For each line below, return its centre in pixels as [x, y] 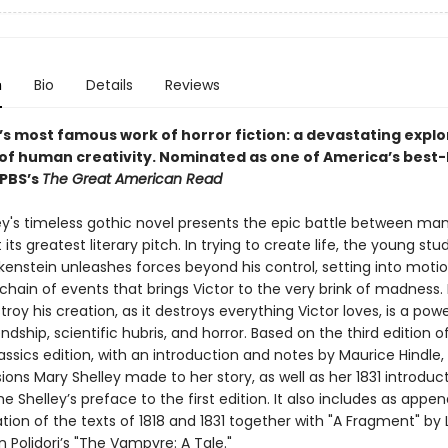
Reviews [192, 85]
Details [109, 85]
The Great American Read [131, 179]
